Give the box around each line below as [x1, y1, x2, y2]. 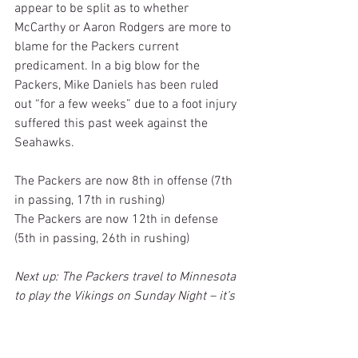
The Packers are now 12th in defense [14, 211, 221, 228]
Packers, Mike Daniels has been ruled [14, 77, 222, 93]
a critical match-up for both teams [14, 307, 201, 324]
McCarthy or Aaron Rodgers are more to [14, 19, 234, 36]
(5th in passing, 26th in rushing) [14, 230, 189, 247]
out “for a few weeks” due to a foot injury [14, 96, 240, 113]
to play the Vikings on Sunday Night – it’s [14, 288, 238, 304]
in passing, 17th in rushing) [14, 192, 165, 209]
